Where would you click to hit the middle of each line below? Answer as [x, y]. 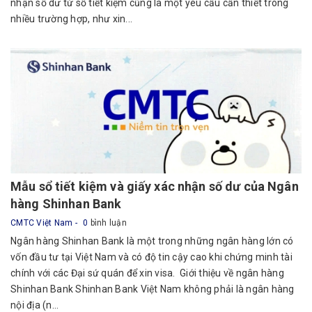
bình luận [107, 223]
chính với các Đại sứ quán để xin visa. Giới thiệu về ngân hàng [147, 273]
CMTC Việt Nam [43, 223]
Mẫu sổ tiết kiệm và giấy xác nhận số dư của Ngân [155, 186]
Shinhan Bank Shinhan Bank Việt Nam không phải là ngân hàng [153, 289]
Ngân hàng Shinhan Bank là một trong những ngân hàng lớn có [152, 241]
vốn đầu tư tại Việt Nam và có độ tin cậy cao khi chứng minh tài [151, 257]
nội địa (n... [35, 305]
